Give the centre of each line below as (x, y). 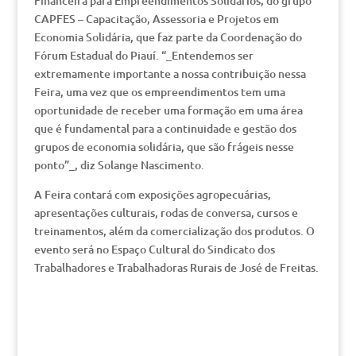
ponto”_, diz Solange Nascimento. (119, 165)
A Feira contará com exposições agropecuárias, (152, 194)
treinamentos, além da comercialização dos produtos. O (174, 231)
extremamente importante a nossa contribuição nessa (170, 74)
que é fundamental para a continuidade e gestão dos (165, 128)
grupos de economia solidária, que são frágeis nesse (164, 147)
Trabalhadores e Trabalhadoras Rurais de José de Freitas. (176, 267)
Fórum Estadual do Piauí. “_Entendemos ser (143, 55)
